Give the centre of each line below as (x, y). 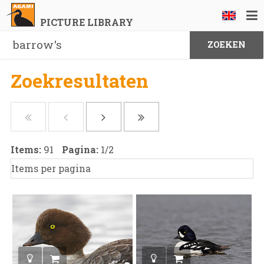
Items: (27, 149)
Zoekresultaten (79, 80)
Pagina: (81, 149)
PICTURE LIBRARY (86, 22)
